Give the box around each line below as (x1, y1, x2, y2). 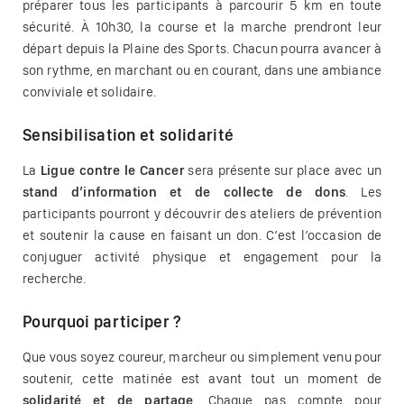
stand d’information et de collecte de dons (23, 183, 346, 200)
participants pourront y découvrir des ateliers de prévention (23, 205, 381, 222)
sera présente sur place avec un (183, 161, 382, 179)
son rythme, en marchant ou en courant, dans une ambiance (23, 61, 381, 78)
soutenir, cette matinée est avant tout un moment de (23, 370, 381, 387)
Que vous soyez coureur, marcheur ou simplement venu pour (23, 348, 381, 365)
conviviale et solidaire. (23, 83, 160, 100)
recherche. (23, 270, 87, 287)
